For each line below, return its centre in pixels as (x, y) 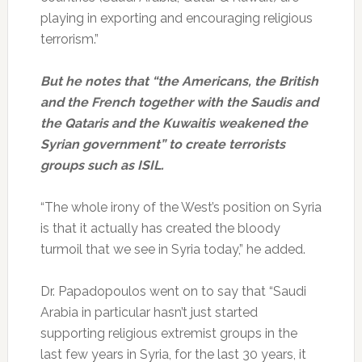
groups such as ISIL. (102, 165)
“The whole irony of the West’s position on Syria (181, 207)
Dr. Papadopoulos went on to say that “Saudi (173, 291)
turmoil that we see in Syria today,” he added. (173, 249)
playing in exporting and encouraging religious (176, 18)
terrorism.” (69, 39)
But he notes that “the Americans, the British (179, 81)
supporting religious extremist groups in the (168, 333)
